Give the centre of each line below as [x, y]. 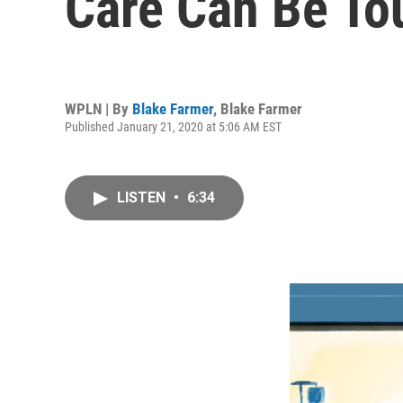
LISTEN [143, 197]
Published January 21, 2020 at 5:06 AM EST [173, 126]
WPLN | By [99, 108]
